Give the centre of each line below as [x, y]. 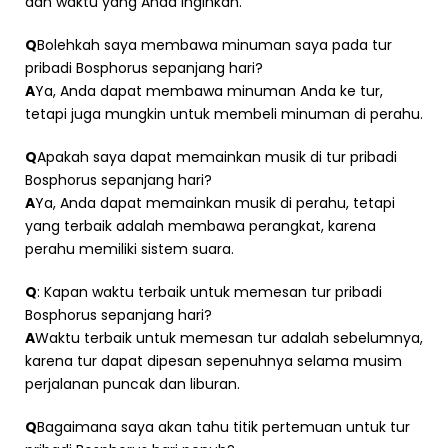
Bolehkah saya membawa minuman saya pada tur [214, 44]
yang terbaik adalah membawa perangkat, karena [200, 225]
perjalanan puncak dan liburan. [132, 383]
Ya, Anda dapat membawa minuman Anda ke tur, [209, 90]
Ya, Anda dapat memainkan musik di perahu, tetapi [215, 202]
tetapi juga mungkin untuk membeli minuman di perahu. [224, 113]
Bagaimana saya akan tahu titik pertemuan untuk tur [223, 426]
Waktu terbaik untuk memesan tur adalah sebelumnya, [229, 337]
